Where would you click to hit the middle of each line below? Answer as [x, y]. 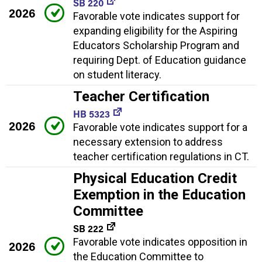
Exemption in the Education [159, 195]
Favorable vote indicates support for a [160, 127]
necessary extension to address [148, 142]
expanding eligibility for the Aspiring [155, 31]
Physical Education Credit [155, 179]
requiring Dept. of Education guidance [160, 60]
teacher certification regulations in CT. [161, 157]
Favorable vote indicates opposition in [160, 242]
